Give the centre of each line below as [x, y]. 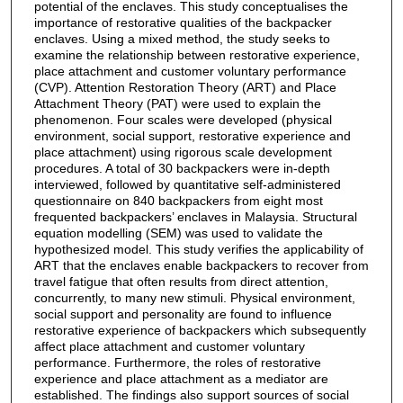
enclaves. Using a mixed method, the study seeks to [182, 38]
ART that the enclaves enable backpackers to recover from [201, 265]
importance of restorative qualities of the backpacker [183, 22]
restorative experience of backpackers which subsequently [200, 330]
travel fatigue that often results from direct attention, [181, 281]
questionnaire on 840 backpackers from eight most [178, 200]
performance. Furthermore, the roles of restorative [177, 362]
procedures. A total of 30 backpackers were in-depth [182, 168]
